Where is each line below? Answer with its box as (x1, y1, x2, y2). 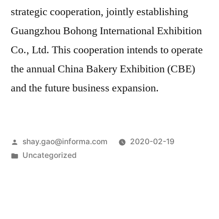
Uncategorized (22, 151, 77, 160)
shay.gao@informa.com (22, 137, 108, 147)
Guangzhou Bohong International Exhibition (11, 24, 202, 38)
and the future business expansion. (11, 81, 159, 95)
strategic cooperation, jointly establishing (11, 5, 188, 19)
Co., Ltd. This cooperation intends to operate (11, 43, 203, 57)
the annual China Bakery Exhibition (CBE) (11, 62, 195, 76)
